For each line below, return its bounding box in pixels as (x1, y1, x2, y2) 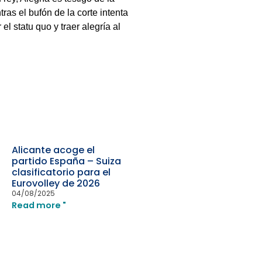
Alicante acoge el (12, 143, 95, 157)
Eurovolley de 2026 (12, 177, 101, 191)
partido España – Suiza (12, 154, 122, 168)
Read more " (12, 199, 67, 212)
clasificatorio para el (12, 166, 111, 180)
